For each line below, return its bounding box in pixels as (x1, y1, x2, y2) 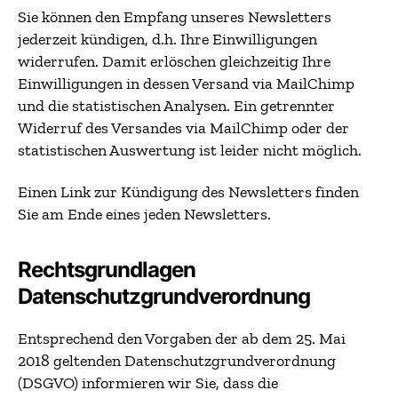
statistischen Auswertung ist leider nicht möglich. (18, 139, 362, 160)
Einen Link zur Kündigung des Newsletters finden (18, 182, 359, 202)
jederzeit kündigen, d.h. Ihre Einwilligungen (18, 28, 317, 49)
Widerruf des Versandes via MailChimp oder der (18, 117, 349, 138)
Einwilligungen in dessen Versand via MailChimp (18, 73, 354, 93)
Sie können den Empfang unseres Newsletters (18, 6, 331, 27)
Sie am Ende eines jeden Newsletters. (18, 204, 271, 224)
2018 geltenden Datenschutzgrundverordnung (18, 351, 336, 370)
